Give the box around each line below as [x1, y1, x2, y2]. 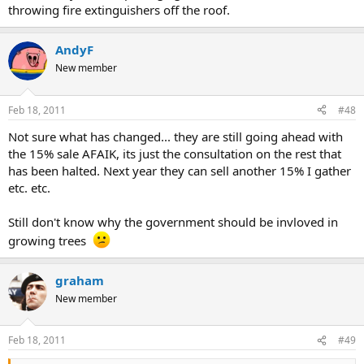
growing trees [8, 232, 93, 249]
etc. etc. [8, 179, 50, 196]
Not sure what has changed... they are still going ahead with [8, 128, 343, 145]
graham [55, 271, 104, 288]
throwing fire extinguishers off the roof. [8, 2, 230, 19]
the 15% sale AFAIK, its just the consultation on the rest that [8, 145, 341, 162]
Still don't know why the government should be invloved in [8, 213, 338, 230]
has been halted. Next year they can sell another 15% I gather [8, 162, 351, 179]
